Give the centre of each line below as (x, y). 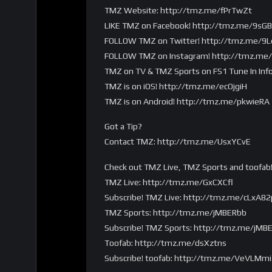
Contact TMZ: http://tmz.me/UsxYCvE (178, 142)
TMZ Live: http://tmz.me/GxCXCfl (169, 182)
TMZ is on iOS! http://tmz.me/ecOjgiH (176, 86)
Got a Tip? (123, 127)
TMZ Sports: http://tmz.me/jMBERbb (175, 213)
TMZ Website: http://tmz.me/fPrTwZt (178, 10)
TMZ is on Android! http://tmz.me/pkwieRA (187, 101)
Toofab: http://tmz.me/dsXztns (165, 243)
